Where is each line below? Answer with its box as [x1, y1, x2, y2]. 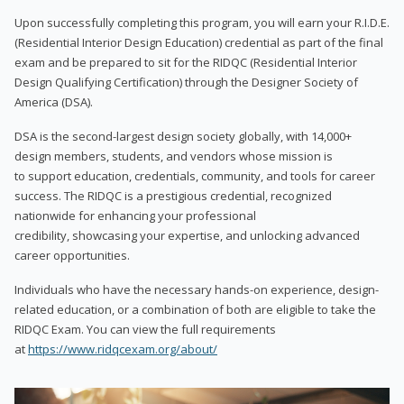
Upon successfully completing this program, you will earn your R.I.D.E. [14, 14, 390, 31]
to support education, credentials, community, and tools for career [14, 167, 375, 184]
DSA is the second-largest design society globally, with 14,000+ [14, 127, 352, 144]
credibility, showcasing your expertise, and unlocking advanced [14, 226, 360, 243]
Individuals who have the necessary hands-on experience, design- [14, 280, 379, 298]
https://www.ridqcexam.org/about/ [28, 340, 217, 357]
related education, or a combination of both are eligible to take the [14, 300, 376, 317]
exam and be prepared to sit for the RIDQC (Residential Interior [14, 53, 357, 70]
